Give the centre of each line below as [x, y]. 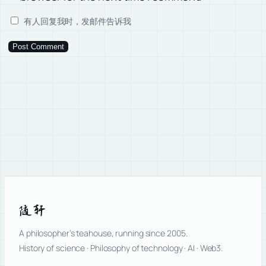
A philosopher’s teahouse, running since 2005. [103, 233]
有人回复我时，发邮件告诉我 [77, 21]
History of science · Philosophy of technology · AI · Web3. [121, 248]
